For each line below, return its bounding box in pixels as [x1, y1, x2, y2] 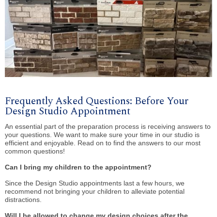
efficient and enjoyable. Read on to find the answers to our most [5, 139, 201, 147]
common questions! [5, 147, 67, 155]
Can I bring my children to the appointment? [5, 163, 154, 171]
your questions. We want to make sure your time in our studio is [5, 131, 200, 139]
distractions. [5, 196, 46, 204]
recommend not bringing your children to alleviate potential [5, 187, 185, 196]
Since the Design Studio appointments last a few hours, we [5, 179, 185, 187]
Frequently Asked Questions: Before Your [5, 93, 188, 109]
